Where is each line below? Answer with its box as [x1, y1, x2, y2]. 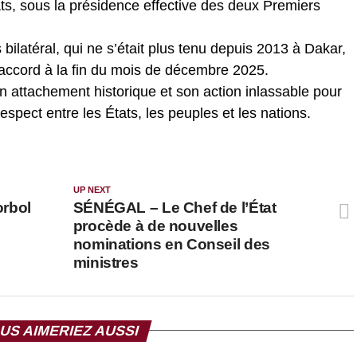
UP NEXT [73, 184, 111, 194]
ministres [73, 253, 139, 271]
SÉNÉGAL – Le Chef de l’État [73, 198, 277, 216]
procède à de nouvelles [73, 217, 238, 234]
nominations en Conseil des [73, 235, 270, 253]
